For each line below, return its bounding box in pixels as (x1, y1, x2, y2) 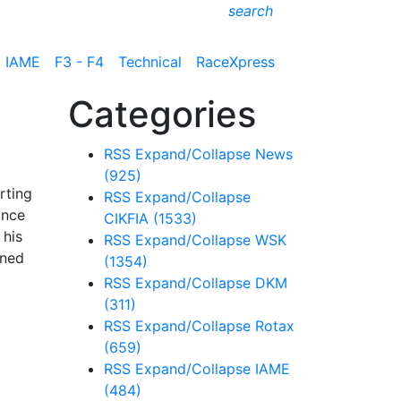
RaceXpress (196, 52, 275, 71)
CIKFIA (104, 209, 153, 227)
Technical (118, 52, 182, 71)
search (228, 2, 273, 20)
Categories (68, 92, 256, 136)
